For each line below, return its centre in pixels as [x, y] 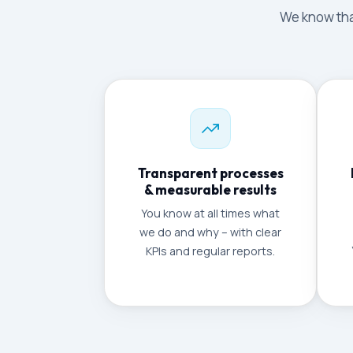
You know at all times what [210, 213]
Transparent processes [210, 173]
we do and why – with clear [210, 232]
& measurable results [210, 190]
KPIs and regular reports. [210, 251]
